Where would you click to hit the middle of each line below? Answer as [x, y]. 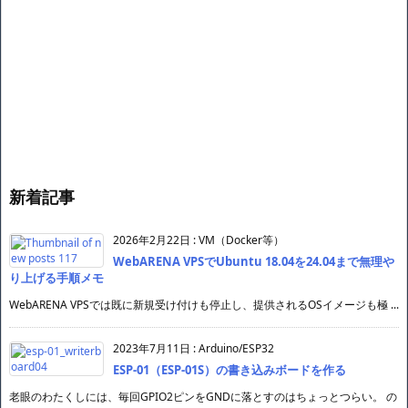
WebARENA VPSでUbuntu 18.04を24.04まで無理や [254, 261]
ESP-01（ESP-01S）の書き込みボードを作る [229, 370]
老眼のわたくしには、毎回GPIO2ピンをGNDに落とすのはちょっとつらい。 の [203, 397]
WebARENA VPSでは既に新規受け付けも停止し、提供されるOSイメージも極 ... [204, 305]
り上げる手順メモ [56, 278]
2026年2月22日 [152, 240]
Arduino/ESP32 [236, 348]
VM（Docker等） [241, 240]
